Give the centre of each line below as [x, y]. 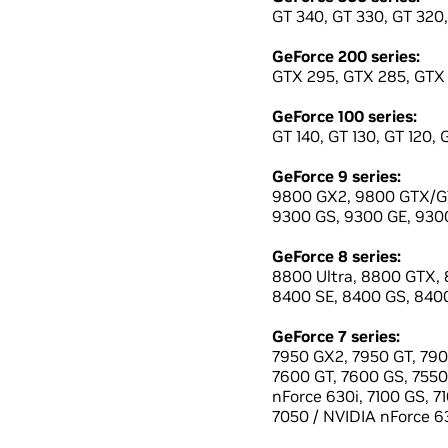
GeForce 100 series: [344, 116]
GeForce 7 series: [336, 336]
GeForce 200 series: [346, 56]
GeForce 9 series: [336, 176]
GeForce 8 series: [336, 256]
